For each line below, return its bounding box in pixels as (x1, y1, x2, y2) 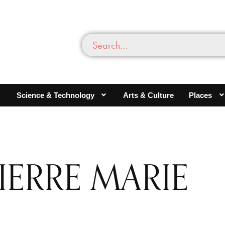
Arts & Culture (123, 90, 174, 99)
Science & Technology (16, 90, 94, 99)
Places (189, 90, 212, 99)
